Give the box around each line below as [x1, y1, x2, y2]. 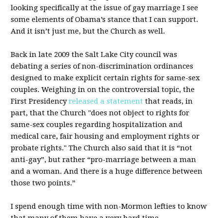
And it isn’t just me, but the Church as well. [11, 27, 165, 36]
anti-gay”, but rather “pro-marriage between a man [11, 155, 197, 164]
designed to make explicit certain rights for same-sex [11, 73, 200, 82]
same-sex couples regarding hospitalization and [11, 120, 183, 129]
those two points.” [11, 179, 76, 187]
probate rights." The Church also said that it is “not [11, 144, 193, 152]
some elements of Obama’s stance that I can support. [11, 15, 199, 24]
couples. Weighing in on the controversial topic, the [11, 85, 195, 94]
